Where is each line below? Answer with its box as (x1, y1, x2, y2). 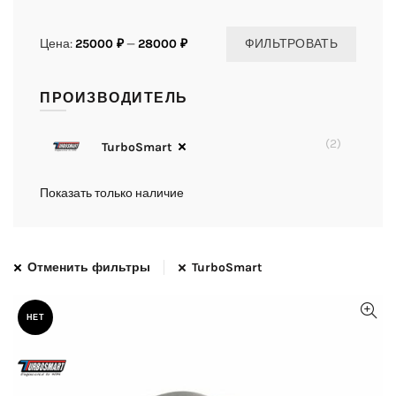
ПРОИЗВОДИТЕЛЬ (40, 89, 188, 106)
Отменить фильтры (27, 260, 150, 275)
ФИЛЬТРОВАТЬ (244, 36, 338, 51)
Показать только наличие (40, 186, 184, 201)
